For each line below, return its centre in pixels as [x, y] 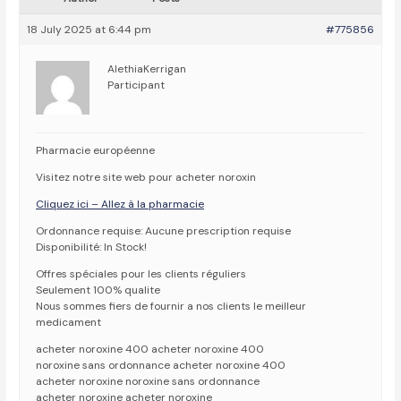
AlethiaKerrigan [147, 69]
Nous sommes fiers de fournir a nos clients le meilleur [171, 307]
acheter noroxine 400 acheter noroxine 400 [150, 350]
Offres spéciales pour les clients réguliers [141, 274]
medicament [69, 323]
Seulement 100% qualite [98, 290]
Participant [137, 85]
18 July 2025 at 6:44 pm [90, 30]
